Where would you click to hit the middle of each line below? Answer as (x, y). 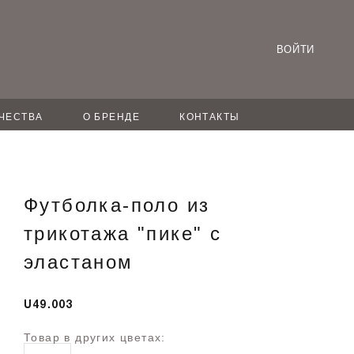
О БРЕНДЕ (111, 117)
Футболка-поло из (117, 205)
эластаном (79, 262)
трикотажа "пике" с (123, 233)
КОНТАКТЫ (210, 117)
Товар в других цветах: (95, 337)
